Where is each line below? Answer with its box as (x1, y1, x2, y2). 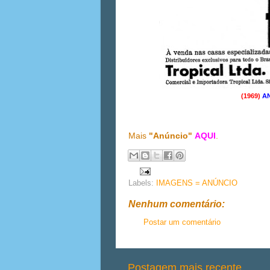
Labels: (128, 178, 156, 187)
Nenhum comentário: (128, 198, 225, 209)
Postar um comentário (143, 218, 221, 227)
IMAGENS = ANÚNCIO (156, 178, 237, 187)
